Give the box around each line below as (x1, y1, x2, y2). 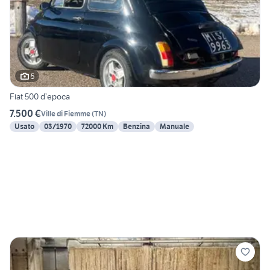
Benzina (123, 122, 150, 131)
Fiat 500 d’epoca (10, 91, 70, 102)
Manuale (160, 122, 189, 131)
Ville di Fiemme (41, 108, 90, 118)
